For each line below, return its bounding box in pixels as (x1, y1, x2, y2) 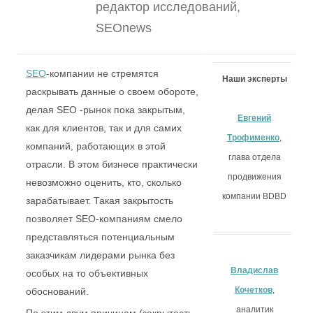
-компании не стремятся (44, 66, 163, 80)
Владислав (228, 265, 274, 276)
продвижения (222, 171, 280, 182)
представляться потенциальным (25, 248, 184, 261)
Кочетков (231, 284, 269, 296)
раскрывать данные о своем (25, 85, 163, 98)
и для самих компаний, (25, 139, 136, 152)
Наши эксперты (219, 73, 284, 85)
